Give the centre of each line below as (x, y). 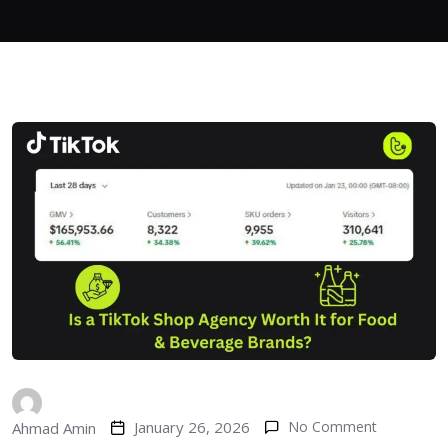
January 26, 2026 (192, 427)
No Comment (332, 427)
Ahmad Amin (54, 428)
